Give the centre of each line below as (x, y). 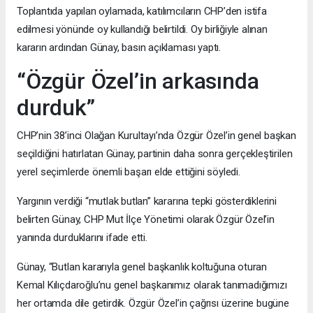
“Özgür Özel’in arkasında (138, 81)
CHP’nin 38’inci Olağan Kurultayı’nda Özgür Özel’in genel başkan (156, 135)
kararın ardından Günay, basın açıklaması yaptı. (119, 47)
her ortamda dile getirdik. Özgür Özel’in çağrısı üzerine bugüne (153, 303)
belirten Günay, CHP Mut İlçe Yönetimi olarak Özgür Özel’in (146, 219)
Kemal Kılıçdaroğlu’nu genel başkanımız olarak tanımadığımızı (152, 285)
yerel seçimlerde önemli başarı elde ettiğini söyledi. (129, 172)
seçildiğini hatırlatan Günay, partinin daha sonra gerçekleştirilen (155, 153)
